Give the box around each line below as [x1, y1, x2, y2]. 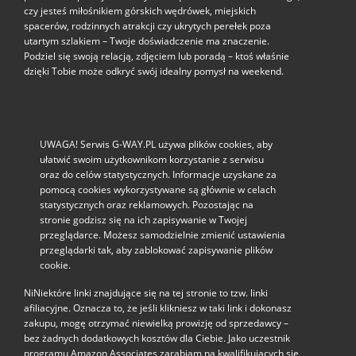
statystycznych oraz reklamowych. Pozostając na [39, 199, 253, 211]
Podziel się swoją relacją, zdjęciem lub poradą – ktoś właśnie [23, 50, 289, 63]
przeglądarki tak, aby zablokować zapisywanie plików [39, 244, 273, 257]
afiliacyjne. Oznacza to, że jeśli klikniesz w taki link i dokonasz [23, 302, 292, 315]
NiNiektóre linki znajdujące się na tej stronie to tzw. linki [23, 287, 268, 300]
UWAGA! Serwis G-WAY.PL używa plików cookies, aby [39, 138, 273, 151]
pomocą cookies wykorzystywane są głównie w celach [39, 184, 276, 196]
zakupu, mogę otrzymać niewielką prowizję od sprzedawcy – [23, 317, 288, 330]
